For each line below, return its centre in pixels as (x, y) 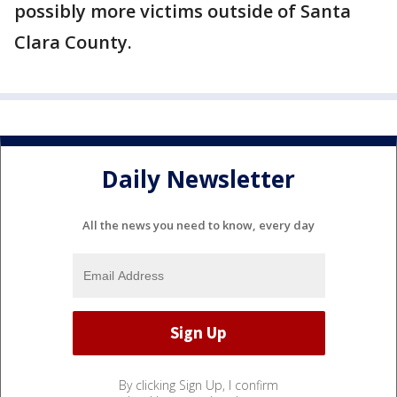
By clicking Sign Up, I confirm (198, 385)
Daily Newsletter (198, 179)
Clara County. (73, 42)
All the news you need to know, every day (198, 225)
